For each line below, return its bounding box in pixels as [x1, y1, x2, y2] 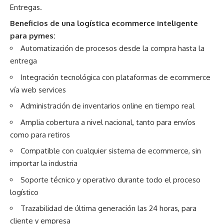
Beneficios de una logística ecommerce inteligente [10, 18, 198, 28]
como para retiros [10, 129, 70, 139]
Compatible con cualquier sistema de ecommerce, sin [20, 146, 201, 156]
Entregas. [10, 2, 42, 12]
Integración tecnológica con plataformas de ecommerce [20, 72, 210, 82]
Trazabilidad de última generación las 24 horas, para [20, 203, 196, 213]
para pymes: [10, 31, 55, 41]
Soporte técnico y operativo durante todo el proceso [20, 174, 200, 184]
